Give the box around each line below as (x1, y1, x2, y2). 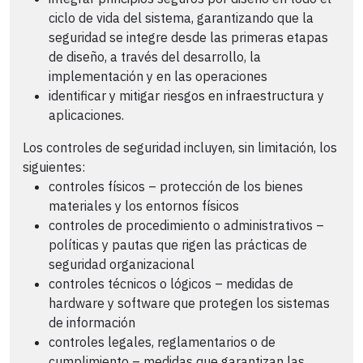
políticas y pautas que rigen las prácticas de (49, 236, 307, 253)
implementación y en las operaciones (49, 67, 267, 84)
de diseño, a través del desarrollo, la (49, 48, 261, 65)
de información (49, 314, 135, 331)
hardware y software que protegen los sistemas (49, 294, 330, 311)
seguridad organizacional (49, 255, 194, 272)
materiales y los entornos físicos (49, 197, 239, 214)
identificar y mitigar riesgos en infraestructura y (49, 87, 324, 104)
